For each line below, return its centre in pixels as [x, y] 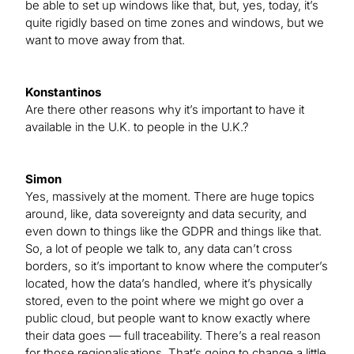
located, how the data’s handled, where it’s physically [169, 284]
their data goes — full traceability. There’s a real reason [173, 336]
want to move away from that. [105, 40]
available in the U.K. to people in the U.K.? [137, 127]
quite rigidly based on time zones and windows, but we [175, 23]
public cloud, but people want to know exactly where [168, 318]
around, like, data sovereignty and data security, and [166, 214]
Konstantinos [63, 92]
